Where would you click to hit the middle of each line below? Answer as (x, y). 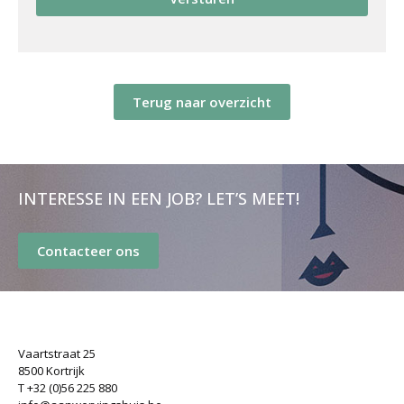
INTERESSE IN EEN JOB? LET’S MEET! (159, 198)
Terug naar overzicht (202, 102)
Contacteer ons (88, 250)
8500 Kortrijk (51, 370)
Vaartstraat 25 (57, 353)
